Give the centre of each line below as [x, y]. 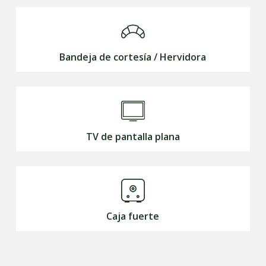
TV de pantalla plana [133, 137]
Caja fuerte [133, 216]
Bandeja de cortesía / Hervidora [133, 57]
